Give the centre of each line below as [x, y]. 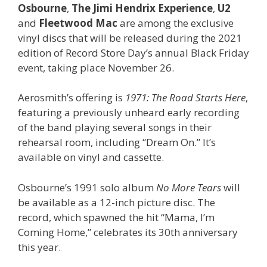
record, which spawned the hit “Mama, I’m [116, 217]
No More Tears [189, 187]
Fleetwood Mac [78, 23]
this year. [39, 247]
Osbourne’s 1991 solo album [87, 187]
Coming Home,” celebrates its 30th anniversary [128, 232]
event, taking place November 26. [96, 67]
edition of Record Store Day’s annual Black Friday [133, 52]
